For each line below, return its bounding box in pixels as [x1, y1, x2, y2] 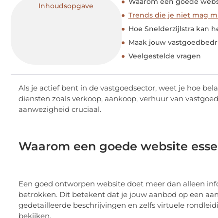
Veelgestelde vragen [128, 52, 201, 61]
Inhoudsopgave [38, 1, 94, 11]
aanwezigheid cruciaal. [18, 105, 103, 114]
